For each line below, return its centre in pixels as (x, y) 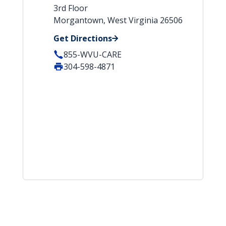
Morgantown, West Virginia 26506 (118, 20)
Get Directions (82, 38)
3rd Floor (70, 8)
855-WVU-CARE (92, 54)
